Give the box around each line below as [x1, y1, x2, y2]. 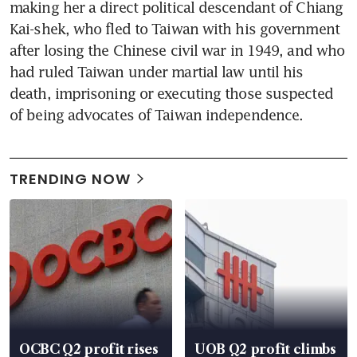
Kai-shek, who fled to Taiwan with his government [10, 19, 339, 37]
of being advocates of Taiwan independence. [10, 105, 304, 124]
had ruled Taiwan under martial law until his [10, 62, 304, 80]
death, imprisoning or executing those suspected [10, 84, 333, 102]
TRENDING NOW [10, 168, 131, 189]
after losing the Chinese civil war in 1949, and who [10, 41, 345, 59]
